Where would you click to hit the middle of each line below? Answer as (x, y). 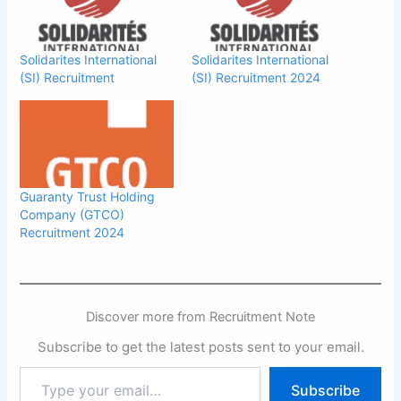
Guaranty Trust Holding (88, 196)
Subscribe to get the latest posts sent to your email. (200, 347)
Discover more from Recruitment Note (200, 317)
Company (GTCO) (73, 214)
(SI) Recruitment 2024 (256, 77)
